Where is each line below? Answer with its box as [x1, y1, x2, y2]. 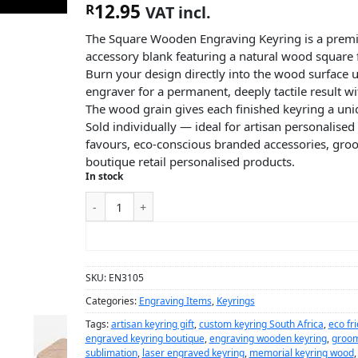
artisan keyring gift [110, 317, 194, 332]
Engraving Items [138, 294, 212, 308]
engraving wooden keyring [209, 332, 327, 346]
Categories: [85, 294, 139, 308]
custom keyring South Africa [198, 317, 324, 332]
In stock [85, 169, 123, 183]
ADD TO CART [251, 228, 332, 245]
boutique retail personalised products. [85, 153, 295, 169]
